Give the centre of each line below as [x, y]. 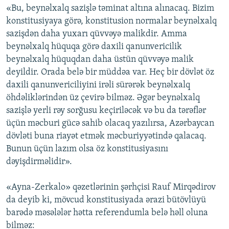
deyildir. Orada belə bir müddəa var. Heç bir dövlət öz [110, 73]
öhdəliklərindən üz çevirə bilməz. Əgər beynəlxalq [103, 98]
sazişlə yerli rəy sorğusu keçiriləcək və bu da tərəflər [106, 111]
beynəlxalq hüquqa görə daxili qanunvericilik [94, 47]
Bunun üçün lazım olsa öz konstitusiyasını [87, 149]
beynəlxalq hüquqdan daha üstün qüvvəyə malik [100, 60]
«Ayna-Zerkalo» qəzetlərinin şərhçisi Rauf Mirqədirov [111, 188]
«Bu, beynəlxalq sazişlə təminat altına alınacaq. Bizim [110, 9]
